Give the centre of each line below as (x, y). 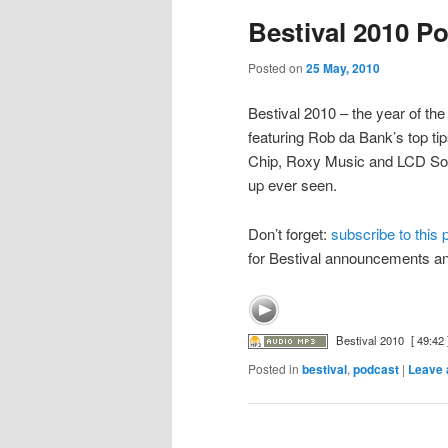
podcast (376, 369)
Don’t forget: (289, 233)
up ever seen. (292, 185)
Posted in (273, 369)
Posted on (277, 67)
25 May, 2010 (343, 67)
